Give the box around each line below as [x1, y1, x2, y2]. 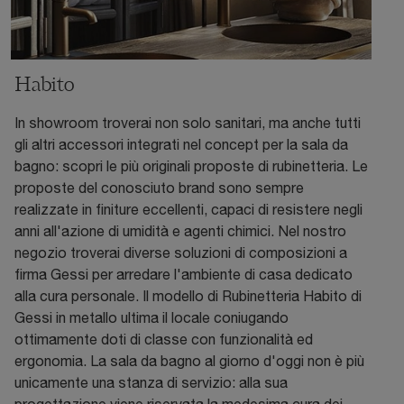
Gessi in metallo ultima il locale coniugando [14, 309, 289, 326]
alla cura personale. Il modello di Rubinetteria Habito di [14, 288, 362, 305]
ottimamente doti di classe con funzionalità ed [14, 331, 313, 348]
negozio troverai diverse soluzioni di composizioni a [14, 244, 347, 262]
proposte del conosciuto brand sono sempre [14, 179, 304, 197]
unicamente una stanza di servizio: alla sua [14, 374, 288, 391]
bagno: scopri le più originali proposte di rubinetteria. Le [14, 158, 368, 175]
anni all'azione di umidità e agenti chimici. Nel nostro [14, 223, 346, 240]
